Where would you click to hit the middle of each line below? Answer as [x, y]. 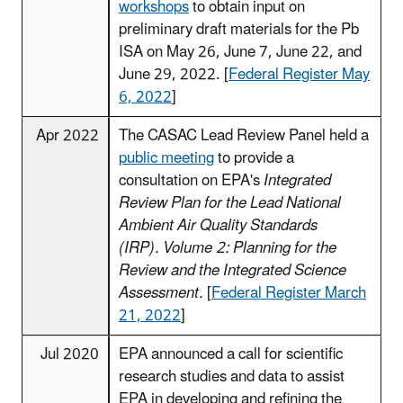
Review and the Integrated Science [233, 270]
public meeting [166, 158]
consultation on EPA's [191, 180]
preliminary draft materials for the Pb [239, 29]
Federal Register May [299, 74]
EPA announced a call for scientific [231, 354]
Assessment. [163, 293]
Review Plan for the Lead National [230, 203]
